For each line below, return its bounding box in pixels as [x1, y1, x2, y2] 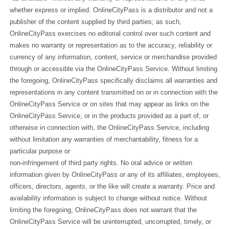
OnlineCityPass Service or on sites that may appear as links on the [9, 100, 209, 108]
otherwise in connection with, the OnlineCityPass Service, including [9, 124, 209, 132]
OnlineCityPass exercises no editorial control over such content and [9, 30, 211, 38]
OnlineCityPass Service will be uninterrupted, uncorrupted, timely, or [9, 218, 211, 226]
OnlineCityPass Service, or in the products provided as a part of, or [9, 112, 209, 120]
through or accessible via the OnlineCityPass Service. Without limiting [9, 65, 217, 73]
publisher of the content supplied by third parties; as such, [9, 18, 181, 26]
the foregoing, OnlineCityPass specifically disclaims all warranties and [9, 77, 217, 85]
